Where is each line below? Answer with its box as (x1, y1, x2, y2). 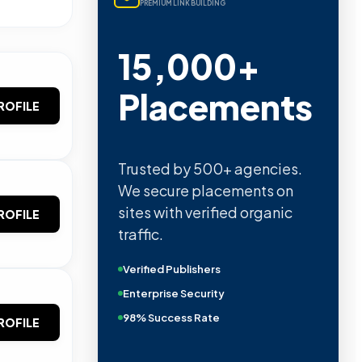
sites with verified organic (118, 202, 293, 221)
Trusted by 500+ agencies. (118, 158, 302, 178)
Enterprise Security (123, 286, 225, 300)
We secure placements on (118, 180, 293, 200)
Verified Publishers (123, 262, 221, 276)
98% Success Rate (123, 310, 220, 324)
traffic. (118, 224, 163, 243)
